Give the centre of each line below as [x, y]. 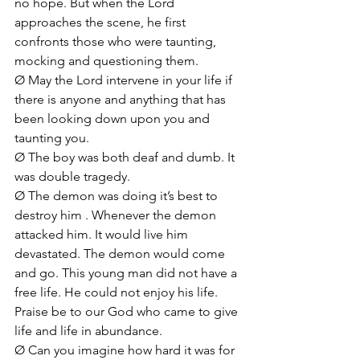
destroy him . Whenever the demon [117, 215]
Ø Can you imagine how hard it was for [126, 350]
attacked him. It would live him [103, 234]
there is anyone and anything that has [122, 99]
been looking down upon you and [114, 119]
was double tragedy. [74, 176]
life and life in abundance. [88, 331]
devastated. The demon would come [121, 254]
